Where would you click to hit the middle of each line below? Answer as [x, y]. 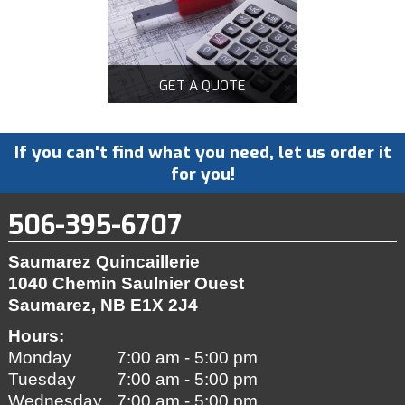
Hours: [36, 336]
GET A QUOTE [202, 85]
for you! [202, 174]
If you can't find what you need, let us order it [202, 152]
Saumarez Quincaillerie [106, 262]
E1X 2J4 [164, 306]
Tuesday [42, 380]
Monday [39, 358]
